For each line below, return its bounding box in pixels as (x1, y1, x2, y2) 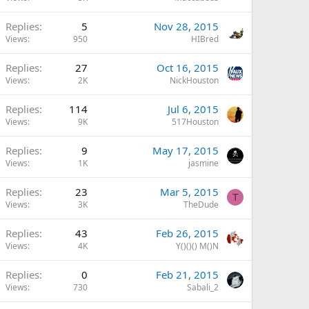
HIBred (191, 33, 219, 45)
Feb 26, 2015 (156, 226, 219, 240)
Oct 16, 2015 (157, 61, 219, 74)
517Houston (172, 116, 219, 128)
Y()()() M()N (176, 240, 219, 252)
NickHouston (170, 74, 219, 86)
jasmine (188, 157, 219, 169)
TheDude (183, 199, 219, 210)
